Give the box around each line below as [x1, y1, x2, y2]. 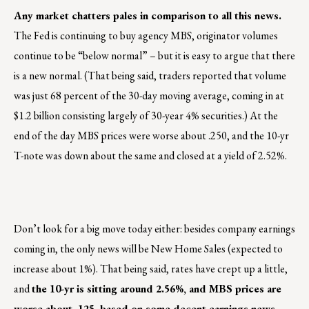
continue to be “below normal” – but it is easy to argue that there [14, 48, 295, 63]
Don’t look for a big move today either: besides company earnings [14, 221, 295, 236]
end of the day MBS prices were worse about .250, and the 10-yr [14, 128, 289, 143]
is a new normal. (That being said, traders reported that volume [14, 68, 286, 83]
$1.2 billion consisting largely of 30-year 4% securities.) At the [14, 108, 278, 123]
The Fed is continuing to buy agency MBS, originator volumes [14, 28, 278, 43]
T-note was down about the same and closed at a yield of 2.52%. [14, 148, 287, 163]
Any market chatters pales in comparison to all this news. [14, 8, 281, 23]
